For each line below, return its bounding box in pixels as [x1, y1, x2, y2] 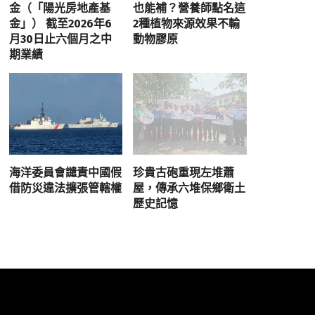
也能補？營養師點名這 [133, 1, 246, 15]
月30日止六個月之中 [8, 32, 112, 46]
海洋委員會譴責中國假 [8, 165, 122, 179]
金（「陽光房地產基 [8, 1, 110, 15]
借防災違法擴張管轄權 [8, 181, 122, 195]
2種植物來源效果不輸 [133, 17, 240, 31]
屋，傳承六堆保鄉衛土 [133, 181, 246, 195]
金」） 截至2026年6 [8, 17, 112, 31]
